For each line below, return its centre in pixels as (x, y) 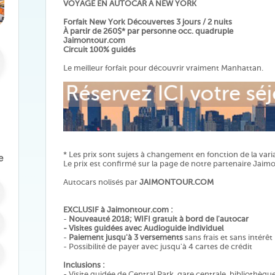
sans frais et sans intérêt (228, 237)
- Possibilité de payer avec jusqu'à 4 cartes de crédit (158, 246)
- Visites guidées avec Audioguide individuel (143, 228)
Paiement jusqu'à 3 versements (126, 237)
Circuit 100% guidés (99, 49)
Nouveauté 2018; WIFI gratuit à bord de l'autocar (159, 219)
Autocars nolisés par (101, 182)
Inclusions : (84, 265)
